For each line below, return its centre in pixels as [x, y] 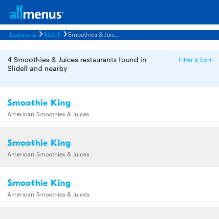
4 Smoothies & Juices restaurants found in [77, 59]
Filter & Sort [195, 59]
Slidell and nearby [37, 68]
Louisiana [23, 34]
